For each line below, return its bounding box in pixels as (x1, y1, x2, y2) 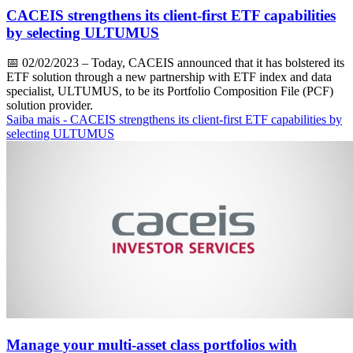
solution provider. (6, 98, 93, 113)
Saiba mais (6, 113, 63, 127)
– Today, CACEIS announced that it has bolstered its (79, 56, 344, 70)
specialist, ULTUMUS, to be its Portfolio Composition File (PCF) (6, 84, 333, 98)
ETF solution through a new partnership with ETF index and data (6, 70, 332, 84)
